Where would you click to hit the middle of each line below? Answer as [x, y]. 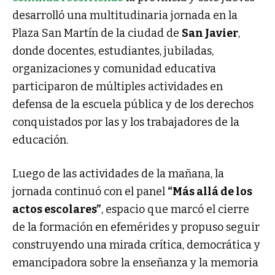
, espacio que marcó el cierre [175, 209]
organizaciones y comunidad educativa [114, 68]
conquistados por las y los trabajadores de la [126, 122]
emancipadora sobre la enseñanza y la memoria [135, 262]
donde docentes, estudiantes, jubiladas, [113, 51]
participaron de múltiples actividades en [118, 86]
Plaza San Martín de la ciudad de [97, 33]
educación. [40, 140]
